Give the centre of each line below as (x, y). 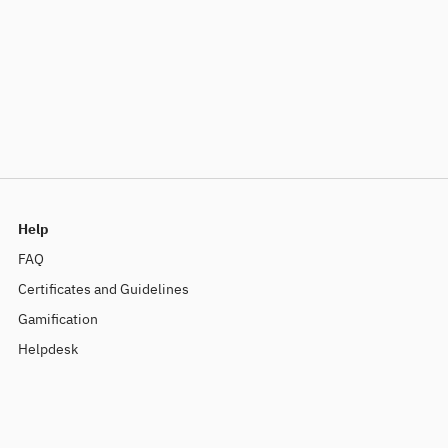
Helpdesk (47, 349)
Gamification (57, 319)
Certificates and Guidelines (103, 289)
